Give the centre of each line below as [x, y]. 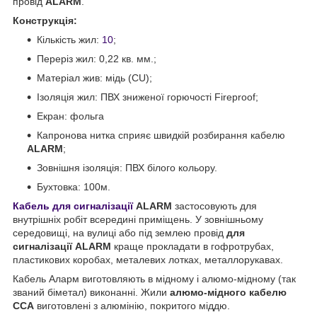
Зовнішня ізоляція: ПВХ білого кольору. [127, 167]
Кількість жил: [69, 39]
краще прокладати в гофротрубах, [194, 246]
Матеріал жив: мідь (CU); [94, 77]
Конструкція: [45, 20]
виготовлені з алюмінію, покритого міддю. [132, 305]
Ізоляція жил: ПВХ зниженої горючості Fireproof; [148, 97]
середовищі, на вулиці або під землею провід [120, 232]
